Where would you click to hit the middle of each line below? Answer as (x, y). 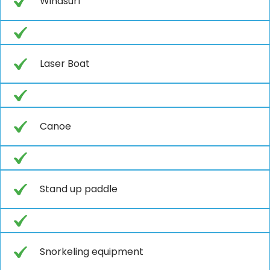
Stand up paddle (79, 189)
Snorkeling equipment (92, 251)
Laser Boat (65, 63)
